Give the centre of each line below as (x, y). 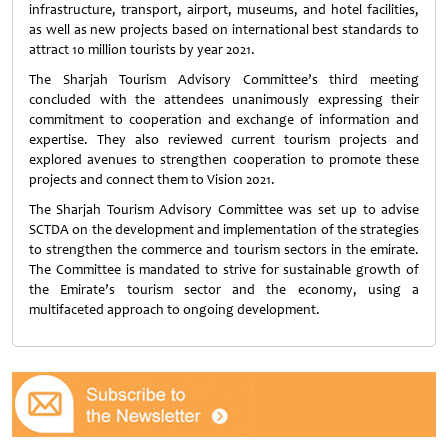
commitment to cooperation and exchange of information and (224, 119)
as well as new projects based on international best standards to (224, 29)
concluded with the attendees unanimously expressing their (224, 99)
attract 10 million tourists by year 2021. (142, 49)
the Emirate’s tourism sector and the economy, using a (224, 289)
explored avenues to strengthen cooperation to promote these (224, 159)
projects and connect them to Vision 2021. (152, 179)
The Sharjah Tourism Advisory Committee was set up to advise (224, 209)
